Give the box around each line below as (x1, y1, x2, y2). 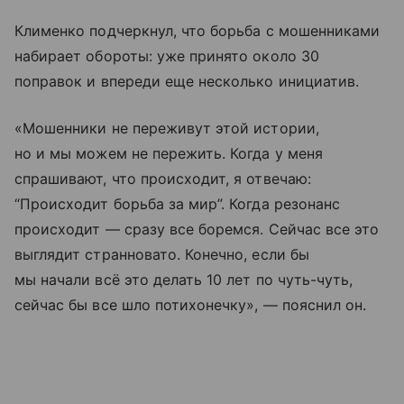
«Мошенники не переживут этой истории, (14, 119, 319, 137)
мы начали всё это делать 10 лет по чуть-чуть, (14, 271, 353, 289)
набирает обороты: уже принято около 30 (14, 47, 319, 65)
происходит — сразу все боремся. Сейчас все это (14, 220, 380, 238)
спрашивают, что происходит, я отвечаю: (14, 170, 311, 188)
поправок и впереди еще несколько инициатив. (14, 72, 360, 90)
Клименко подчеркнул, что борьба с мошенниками (14, 22, 381, 40)
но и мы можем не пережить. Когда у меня (14, 144, 323, 162)
